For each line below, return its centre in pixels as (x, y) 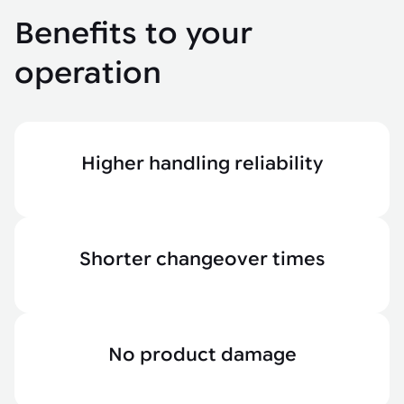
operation (88, 73)
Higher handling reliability (202, 164)
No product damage (202, 355)
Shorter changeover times (202, 259)
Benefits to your (133, 33)
